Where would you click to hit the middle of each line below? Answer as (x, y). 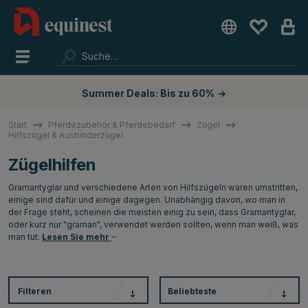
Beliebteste (192, 291)
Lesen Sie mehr (77, 236)
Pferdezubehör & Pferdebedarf (112, 124)
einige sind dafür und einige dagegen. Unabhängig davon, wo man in (147, 199)
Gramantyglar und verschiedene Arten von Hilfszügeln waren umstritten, (153, 187)
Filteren (35, 291)
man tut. (24, 236)
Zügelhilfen (52, 164)
